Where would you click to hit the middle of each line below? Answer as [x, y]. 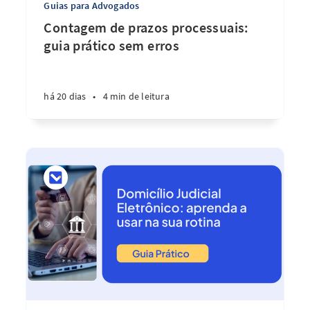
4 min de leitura [136, 96]
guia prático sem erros [112, 45]
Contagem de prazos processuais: [146, 27]
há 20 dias [65, 96]
